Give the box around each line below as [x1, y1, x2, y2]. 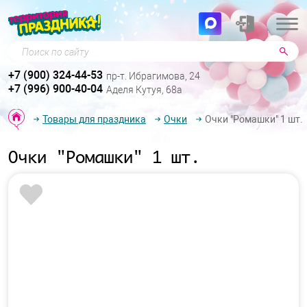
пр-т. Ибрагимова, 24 [106, 71, 200, 82]
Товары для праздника [42, 113, 146, 125]
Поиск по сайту [8, 42, 86, 56]
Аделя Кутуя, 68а [106, 84, 182, 96]
